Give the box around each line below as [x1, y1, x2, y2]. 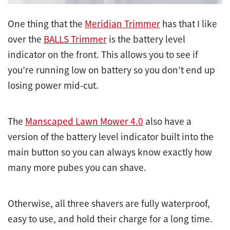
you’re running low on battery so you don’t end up [8, 63, 215, 76]
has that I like [160, 17, 217, 30]
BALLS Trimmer [44, 32, 107, 45]
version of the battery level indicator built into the [8, 130, 214, 143]
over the [8, 32, 44, 45]
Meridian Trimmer [85, 17, 160, 30]
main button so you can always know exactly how [8, 145, 212, 158]
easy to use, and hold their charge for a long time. [8, 212, 215, 225]
